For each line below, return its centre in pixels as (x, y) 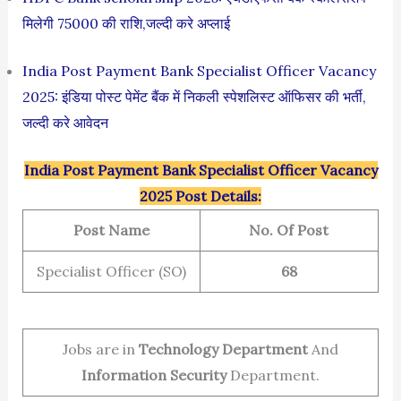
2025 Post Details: (200, 196)
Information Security (155, 375)
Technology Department (225, 349)
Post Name (111, 230)
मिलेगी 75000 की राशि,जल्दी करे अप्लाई (126, 23)
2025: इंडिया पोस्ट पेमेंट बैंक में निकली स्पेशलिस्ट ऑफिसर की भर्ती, (194, 96)
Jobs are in (100, 349)
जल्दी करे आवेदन (65, 122)
